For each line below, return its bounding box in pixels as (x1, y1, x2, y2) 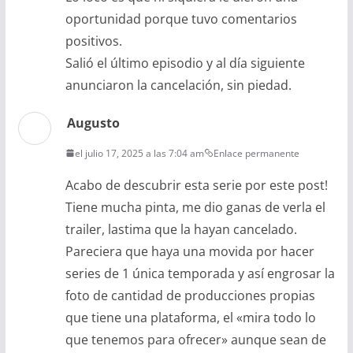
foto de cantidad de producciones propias (65, 286, 315, 304)
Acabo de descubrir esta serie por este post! (65, 176, 328, 194)
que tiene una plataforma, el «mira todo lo (65, 308, 316, 326)
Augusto (66, 113, 120, 132)
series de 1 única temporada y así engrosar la (65, 264, 335, 282)
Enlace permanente (213, 146, 299, 160)
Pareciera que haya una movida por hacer (65, 242, 314, 260)
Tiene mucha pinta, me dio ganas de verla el (65, 198, 325, 216)
